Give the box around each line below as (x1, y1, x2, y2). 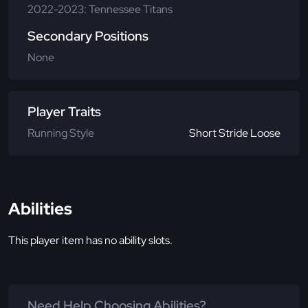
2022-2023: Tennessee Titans (27, 1, 173, 16)
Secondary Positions (27, 27, 148, 45)
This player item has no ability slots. (8, 232, 173, 247)
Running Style (27, 125, 94, 140)
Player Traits (27, 102, 101, 120)
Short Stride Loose (189, 125, 280, 140)
